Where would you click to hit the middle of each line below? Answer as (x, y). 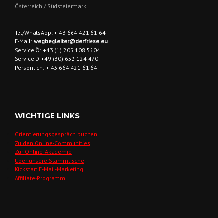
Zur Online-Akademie (43, 152)
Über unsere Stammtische (49, 161)
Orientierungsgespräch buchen (56, 134)
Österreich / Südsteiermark (50, 6)
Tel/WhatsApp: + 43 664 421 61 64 (60, 33)
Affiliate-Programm (40, 178)
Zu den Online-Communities (52, 143)
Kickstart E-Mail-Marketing (49, 169)
